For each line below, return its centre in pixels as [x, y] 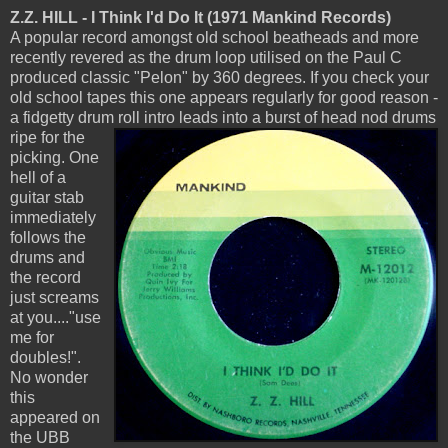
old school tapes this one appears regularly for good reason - [224, 98]
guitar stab [47, 198]
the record [45, 278]
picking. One [54, 158]
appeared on [55, 418]
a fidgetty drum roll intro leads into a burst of [165, 118]
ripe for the [47, 138]
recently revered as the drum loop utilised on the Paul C [206, 58]
